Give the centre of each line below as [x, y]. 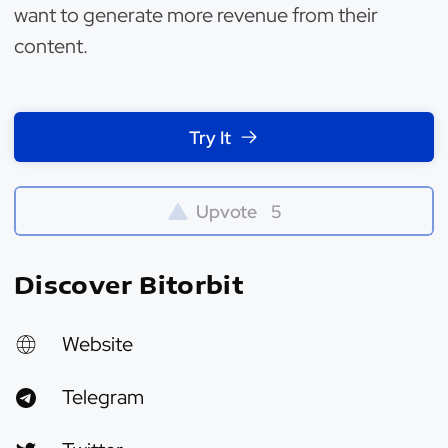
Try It [210, 137]
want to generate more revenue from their [196, 15]
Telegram [103, 397]
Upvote [226, 211]
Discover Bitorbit [129, 284]
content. [51, 46]
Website [97, 344]
